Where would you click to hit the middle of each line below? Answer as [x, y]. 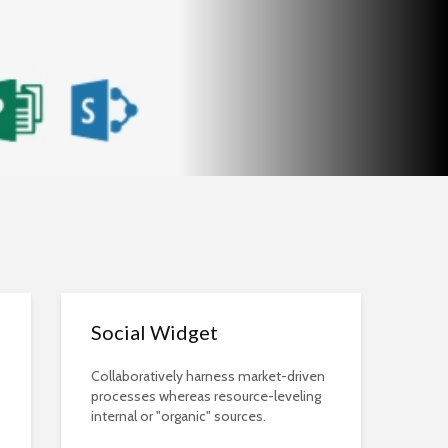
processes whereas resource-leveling [206, 396]
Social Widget [154, 332]
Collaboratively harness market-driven [208, 376]
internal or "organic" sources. [178, 416]
